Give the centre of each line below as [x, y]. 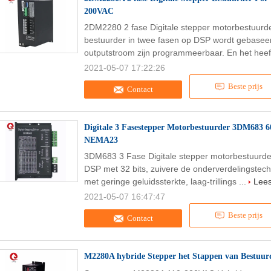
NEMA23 [101, 140]
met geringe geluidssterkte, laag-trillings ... [166, 181]
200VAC [99, 11]
